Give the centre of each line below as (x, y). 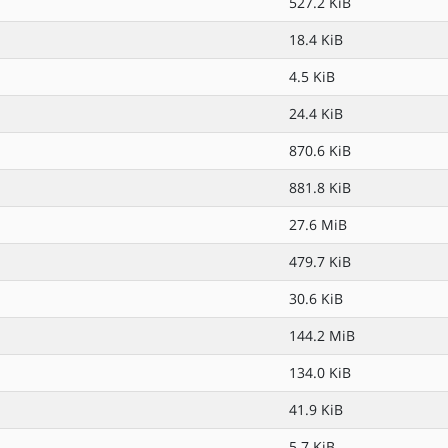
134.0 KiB (320, 372)
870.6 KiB (320, 150)
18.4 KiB (316, 39)
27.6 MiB (318, 224)
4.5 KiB (312, 76)
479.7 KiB (320, 261)
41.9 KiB (316, 409)
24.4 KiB (316, 113)
